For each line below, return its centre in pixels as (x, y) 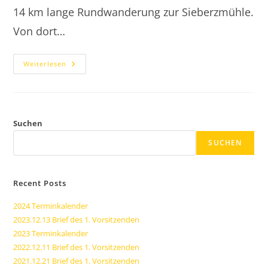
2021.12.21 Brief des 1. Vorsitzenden (77, 261)
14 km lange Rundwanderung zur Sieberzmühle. (134, 12)
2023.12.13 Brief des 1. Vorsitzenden (77, 219)
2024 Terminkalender (51, 205)
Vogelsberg (91, 89)
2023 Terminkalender (51, 233)
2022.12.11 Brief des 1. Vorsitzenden (77, 247)
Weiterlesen (45, 63)
